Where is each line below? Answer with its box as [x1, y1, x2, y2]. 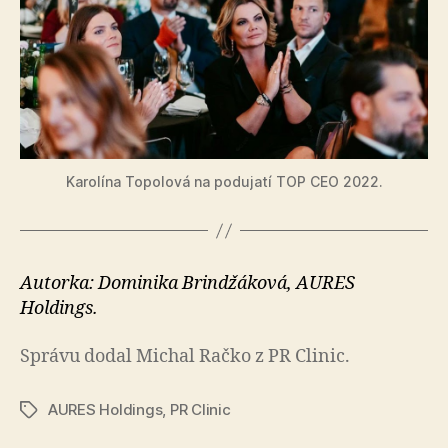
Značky [19, 400, 72, 420]
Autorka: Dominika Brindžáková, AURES [20, 272, 355, 295]
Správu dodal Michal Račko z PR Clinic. [20, 344, 350, 368]
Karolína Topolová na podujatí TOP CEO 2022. [65, 173, 383, 190]
